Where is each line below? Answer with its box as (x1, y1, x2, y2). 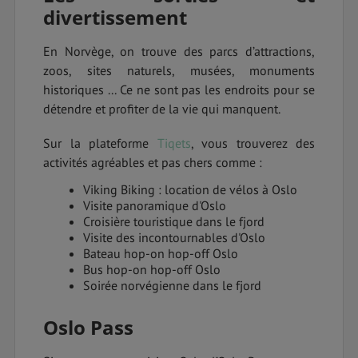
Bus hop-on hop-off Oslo (83, 261, 221, 278)
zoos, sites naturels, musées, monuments (43, 62, 315, 79)
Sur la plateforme (43, 135, 157, 152)
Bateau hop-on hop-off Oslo (83, 245, 238, 262)
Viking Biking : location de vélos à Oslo (83, 181, 297, 198)
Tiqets (157, 135, 191, 152)
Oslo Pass (43, 314, 133, 341)
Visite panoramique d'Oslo (83, 197, 226, 214)
